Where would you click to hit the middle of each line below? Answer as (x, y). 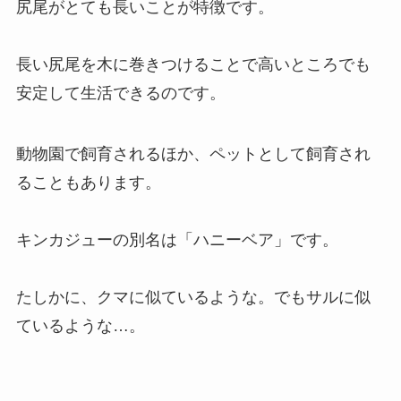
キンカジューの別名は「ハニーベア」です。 (177, 239)
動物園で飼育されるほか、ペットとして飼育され (193, 154)
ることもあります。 (88, 182)
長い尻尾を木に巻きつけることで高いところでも (193, 64)
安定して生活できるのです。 (120, 93)
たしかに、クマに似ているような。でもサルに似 (193, 297)
